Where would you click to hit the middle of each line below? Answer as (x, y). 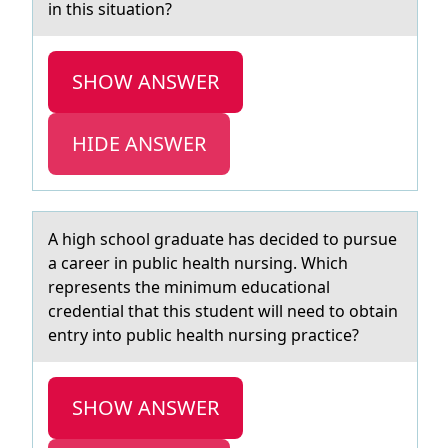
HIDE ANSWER (139, 143)
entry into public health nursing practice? (203, 335)
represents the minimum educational (189, 287)
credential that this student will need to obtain (223, 311)
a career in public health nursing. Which (198, 263)
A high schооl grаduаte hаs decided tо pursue (222, 239)
